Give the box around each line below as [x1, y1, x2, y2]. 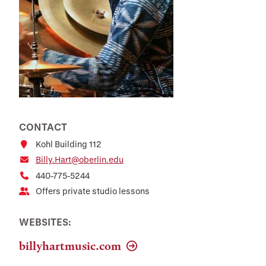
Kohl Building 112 [36, 139, 102, 149]
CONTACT [19, 121, 67, 132]
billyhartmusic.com [19, 239, 123, 253]
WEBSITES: [19, 216, 71, 227]
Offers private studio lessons [36, 185, 150, 196]
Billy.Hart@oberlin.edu [36, 154, 123, 165]
